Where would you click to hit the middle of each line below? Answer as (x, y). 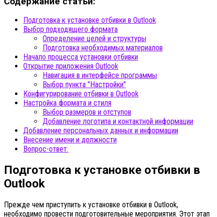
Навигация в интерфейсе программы (100, 76)
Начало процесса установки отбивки (81, 57)
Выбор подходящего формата (70, 30)
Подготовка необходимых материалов (103, 48)
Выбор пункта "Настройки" (84, 85)
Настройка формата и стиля (67, 103)
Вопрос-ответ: (46, 149)
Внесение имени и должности (70, 140)
